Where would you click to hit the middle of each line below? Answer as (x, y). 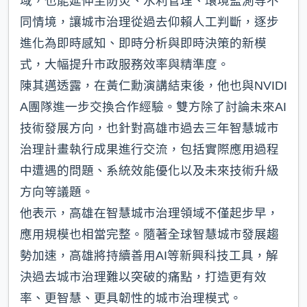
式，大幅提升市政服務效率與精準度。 (125, 65)
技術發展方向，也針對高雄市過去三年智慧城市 (149, 128)
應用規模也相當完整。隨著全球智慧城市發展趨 (149, 235)
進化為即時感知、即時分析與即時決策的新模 (143, 44)
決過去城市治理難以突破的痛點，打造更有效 (143, 277)
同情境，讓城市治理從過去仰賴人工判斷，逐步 (149, 22)
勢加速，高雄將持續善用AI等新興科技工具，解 (149, 256)
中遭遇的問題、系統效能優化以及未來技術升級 (149, 171)
